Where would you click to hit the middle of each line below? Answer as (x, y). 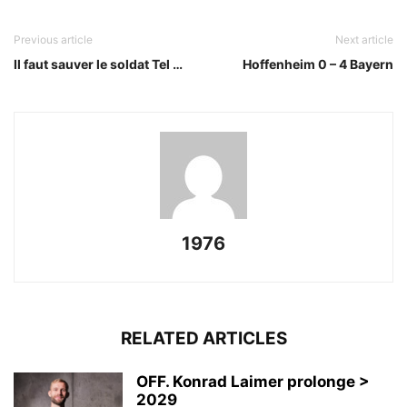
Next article (364, 40)
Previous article (53, 40)
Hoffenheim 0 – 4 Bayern (318, 65)
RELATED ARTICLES (203, 339)
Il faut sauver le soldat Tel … (98, 65)
